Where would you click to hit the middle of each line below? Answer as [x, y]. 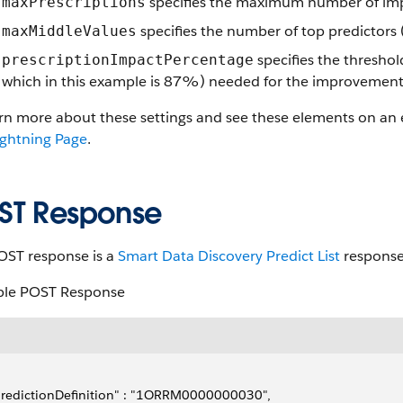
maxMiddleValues [69, 31]
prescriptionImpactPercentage [128, 60]
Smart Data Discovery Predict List [229, 256]
